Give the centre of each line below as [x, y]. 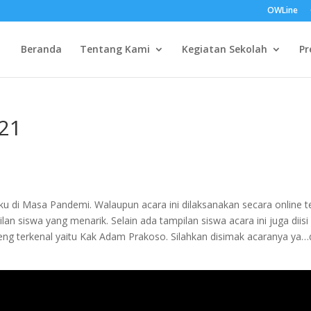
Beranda [41, 49]
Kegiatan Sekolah [224, 49]
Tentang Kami [115, 49]
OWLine [282, 10]
